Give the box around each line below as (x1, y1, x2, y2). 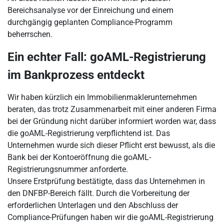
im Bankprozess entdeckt (7, 68, 144, 82)
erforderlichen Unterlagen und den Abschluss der (7, 200, 178, 210)
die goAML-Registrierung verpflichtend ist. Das (7, 128, 170, 138)
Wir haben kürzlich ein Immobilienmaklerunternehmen (7, 92, 197, 102)
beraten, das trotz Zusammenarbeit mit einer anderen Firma (7, 104, 216, 114)
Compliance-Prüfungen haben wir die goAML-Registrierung (7, 212, 213, 222)
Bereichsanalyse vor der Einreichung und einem (7, 5, 173, 15)
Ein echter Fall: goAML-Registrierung (7, 50, 206, 64)
